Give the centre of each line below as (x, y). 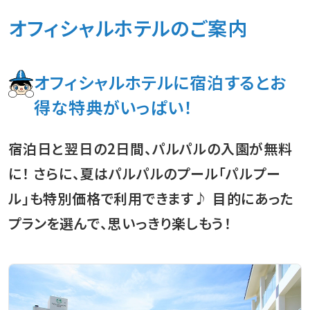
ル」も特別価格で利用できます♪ (108, 199)
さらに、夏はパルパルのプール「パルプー (155, 174)
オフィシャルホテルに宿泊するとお (161, 82)
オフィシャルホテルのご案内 (128, 28)
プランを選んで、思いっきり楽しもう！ (120, 224)
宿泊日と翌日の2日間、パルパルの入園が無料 (151, 149)
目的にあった (251, 199)
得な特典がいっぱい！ (113, 107)
